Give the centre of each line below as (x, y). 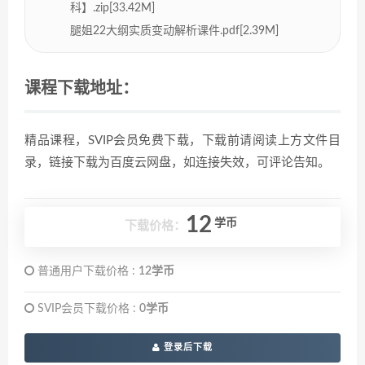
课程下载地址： (81, 88)
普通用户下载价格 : (86, 271)
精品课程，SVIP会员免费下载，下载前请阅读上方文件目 (182, 140)
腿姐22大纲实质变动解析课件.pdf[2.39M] (174, 31)
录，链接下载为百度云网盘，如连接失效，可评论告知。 (177, 162)
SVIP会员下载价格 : (87, 308)
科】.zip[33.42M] (112, 8)
